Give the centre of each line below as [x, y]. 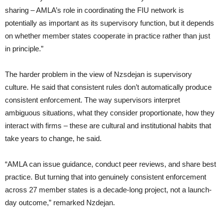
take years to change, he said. [53, 139]
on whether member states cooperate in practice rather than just [108, 36]
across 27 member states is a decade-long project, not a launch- [108, 190]
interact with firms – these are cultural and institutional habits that [108, 126]
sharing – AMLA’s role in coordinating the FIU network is [94, 10]
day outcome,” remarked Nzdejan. [60, 203]
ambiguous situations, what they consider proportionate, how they [110, 113]
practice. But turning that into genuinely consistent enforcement [106, 177]
